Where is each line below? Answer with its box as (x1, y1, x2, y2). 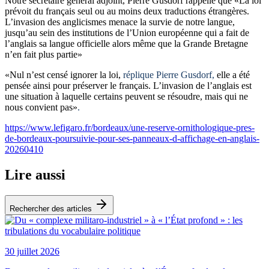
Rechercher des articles (10, 204, 94, 213)
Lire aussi (5, 166, 65, 183)
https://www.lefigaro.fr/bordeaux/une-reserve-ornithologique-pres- (5, 122, 255, 133)
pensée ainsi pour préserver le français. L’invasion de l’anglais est (5, 80, 252, 91)
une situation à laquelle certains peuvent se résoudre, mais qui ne (5, 91, 248, 101)
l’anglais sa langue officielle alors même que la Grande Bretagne (5, 38, 248, 49)
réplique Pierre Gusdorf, (123, 69, 214, 80)
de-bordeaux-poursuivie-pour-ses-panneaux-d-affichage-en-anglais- (5, 133, 259, 144)
